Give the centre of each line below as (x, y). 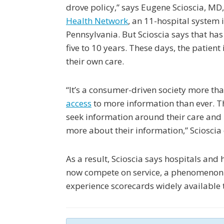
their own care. (95, 61)
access (79, 103)
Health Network (97, 21)
